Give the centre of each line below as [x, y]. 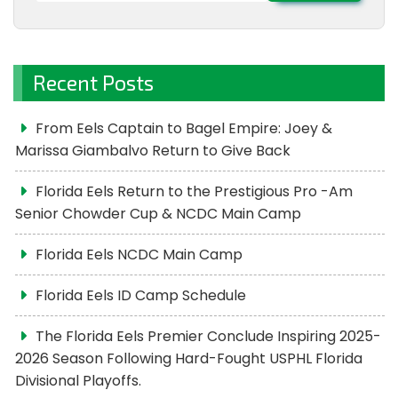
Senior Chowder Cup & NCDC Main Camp [158, 214]
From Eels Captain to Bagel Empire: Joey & [184, 128]
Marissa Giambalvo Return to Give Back [153, 151]
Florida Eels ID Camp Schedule [141, 295]
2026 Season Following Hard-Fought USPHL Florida [189, 358]
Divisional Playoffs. [78, 381]
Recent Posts [93, 83]
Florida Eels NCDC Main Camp [139, 255]
